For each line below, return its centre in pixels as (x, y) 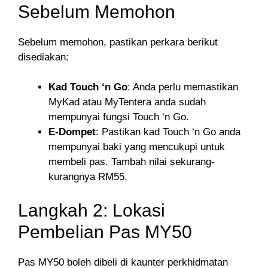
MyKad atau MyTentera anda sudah (127, 102)
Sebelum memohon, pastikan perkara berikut (118, 42)
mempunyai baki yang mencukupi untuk (137, 147)
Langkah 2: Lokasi (92, 210)
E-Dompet (72, 132)
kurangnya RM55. (88, 177)
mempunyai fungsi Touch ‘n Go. (119, 117)
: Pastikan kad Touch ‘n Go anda (168, 132)
